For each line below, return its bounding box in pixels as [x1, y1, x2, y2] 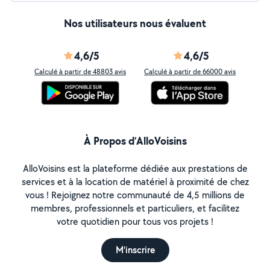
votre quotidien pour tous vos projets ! [57, 215, 213, 228]
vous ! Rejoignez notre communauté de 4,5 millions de [25, 189, 245, 201]
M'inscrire [115, 243, 155, 256]
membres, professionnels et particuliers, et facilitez [31, 202, 239, 215]
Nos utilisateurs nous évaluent [64, 16, 206, 31]
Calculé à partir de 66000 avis [144, 67, 236, 76]
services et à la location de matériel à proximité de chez [21, 175, 249, 188]
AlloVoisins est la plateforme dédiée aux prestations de [22, 162, 248, 175]
